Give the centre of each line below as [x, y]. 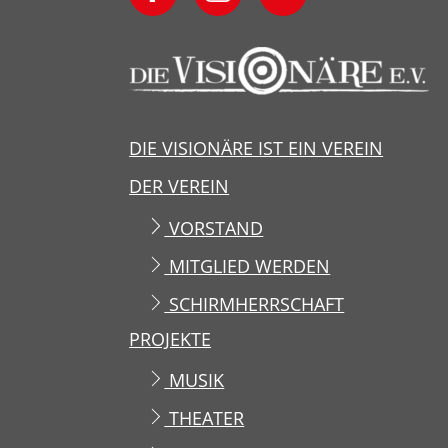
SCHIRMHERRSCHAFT [254, 304]
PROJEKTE [170, 338]
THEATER [204, 418]
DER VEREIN [179, 186]
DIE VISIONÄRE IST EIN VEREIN [256, 148]
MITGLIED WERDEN [247, 266]
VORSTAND [214, 228]
